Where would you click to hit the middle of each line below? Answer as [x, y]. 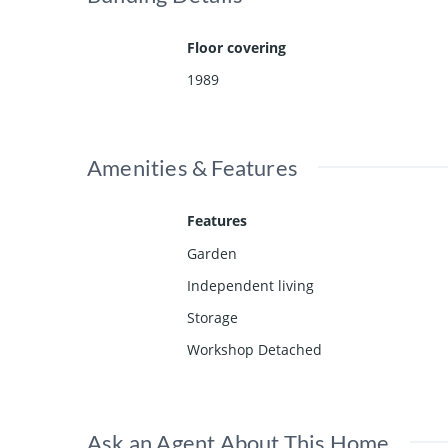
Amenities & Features [192, 168]
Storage [212, 318]
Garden [212, 254]
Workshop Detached [254, 350]
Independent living [250, 286]
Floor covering [236, 48]
